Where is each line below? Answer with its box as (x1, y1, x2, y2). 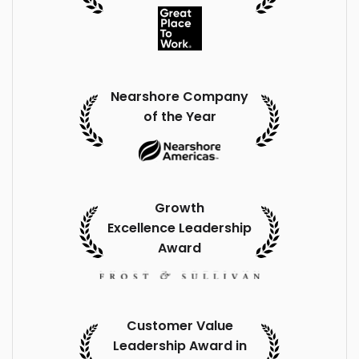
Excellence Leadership (107, 219, 252, 238)
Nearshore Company (111, 87, 248, 106)
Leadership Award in (112, 336, 247, 355)
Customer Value (126, 316, 233, 335)
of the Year (143, 107, 216, 126)
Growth (155, 199, 204, 218)
